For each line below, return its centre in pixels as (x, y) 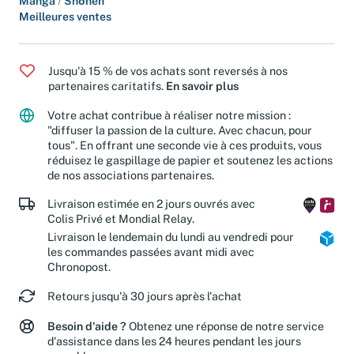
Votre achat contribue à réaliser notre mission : (169, 126)
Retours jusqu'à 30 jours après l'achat (145, 307)
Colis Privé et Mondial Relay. (121, 230)
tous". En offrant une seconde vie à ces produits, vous (185, 156)
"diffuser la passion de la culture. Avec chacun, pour (180, 141)
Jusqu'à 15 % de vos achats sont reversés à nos (168, 81)
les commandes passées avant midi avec (151, 263)
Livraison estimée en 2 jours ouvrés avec (151, 215)
